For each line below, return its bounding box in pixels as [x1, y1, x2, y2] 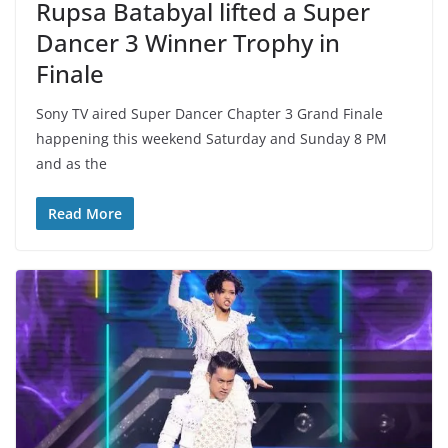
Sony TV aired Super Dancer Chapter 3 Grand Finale [36, 104, 383, 124]
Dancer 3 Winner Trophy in [36, 26, 340, 60]
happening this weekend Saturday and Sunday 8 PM [36, 129, 387, 149]
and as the [36, 154, 107, 174]
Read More [48, 204, 122, 224]
